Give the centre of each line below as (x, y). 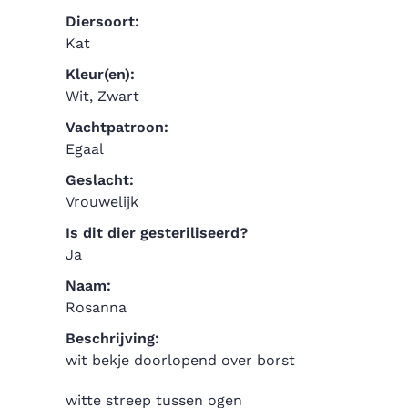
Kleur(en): (100, 74)
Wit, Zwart (102, 96)
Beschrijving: (112, 338)
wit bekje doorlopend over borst (180, 360)
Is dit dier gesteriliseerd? (157, 232)
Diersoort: (102, 21)
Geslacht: (100, 179)
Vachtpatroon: (117, 127)
